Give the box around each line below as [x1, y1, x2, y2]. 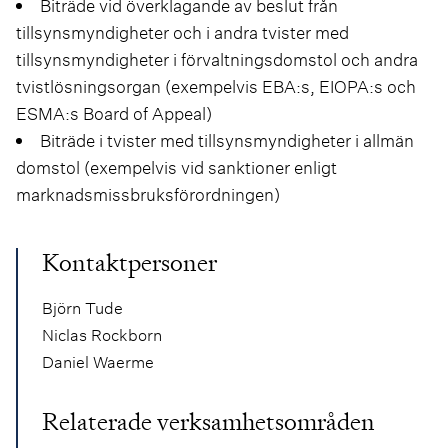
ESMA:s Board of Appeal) [16, 101, 212, 125]
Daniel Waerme [42, 350, 154, 372]
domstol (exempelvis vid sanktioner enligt [16, 155, 337, 179]
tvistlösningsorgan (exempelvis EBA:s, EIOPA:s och [16, 74, 416, 98]
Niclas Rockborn [42, 323, 162, 345]
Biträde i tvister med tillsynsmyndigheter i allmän [40, 128, 414, 152]
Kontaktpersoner [42, 246, 217, 279]
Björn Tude [42, 296, 123, 318]
